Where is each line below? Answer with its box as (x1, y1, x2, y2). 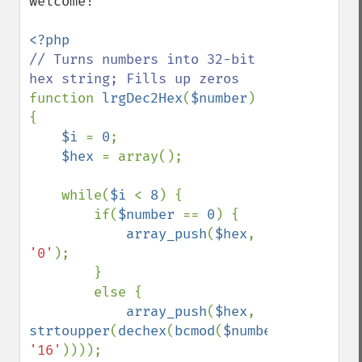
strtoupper (29, 322, 110, 339)
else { (29, 284, 94, 301)
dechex (118, 322, 166, 339)
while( (61, 187, 110, 204)
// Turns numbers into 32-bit (29, 51, 255, 68)
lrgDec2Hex (102, 90, 183, 107)
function (29, 90, 102, 107)
